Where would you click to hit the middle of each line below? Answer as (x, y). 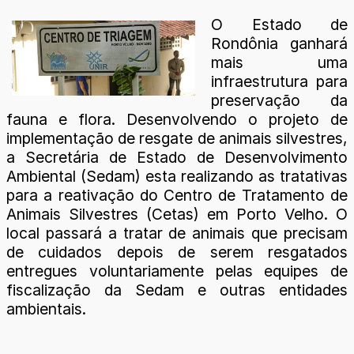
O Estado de (279, 24)
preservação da (279, 100)
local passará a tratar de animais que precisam (177, 233)
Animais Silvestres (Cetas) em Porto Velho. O (177, 214)
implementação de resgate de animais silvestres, (177, 138)
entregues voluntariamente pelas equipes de (177, 271)
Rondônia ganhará (279, 43)
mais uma (279, 62)
